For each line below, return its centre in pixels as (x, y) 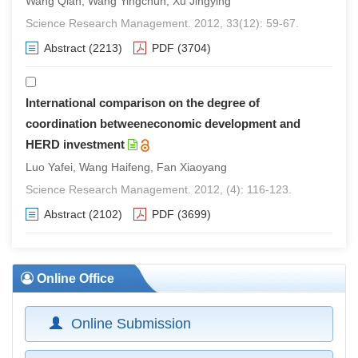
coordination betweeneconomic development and (163, 123)
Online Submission (131, 324)
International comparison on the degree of (143, 103)
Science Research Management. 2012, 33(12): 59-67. (162, 23)
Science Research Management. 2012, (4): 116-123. (159, 189)
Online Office (74, 278)
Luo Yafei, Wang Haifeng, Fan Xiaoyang (126, 167)
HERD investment (75, 144)
